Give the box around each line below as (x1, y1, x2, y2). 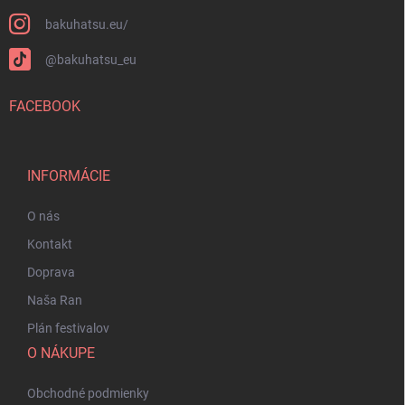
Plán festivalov (27, 320, 109, 335)
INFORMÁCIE (27, 166, 110, 184)
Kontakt (27, 236, 72, 251)
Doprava (27, 264, 75, 279)
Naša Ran (27, 292, 82, 307)
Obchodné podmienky (27, 385, 149, 400)
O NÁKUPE (27, 344, 95, 362)
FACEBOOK (9, 97, 80, 115)
